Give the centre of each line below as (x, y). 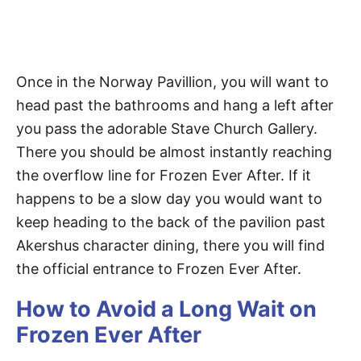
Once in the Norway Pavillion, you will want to (172, 82)
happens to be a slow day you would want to (169, 199)
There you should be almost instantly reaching (174, 152)
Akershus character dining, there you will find (170, 245)
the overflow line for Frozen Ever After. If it (164, 175)
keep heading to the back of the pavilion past (171, 222)
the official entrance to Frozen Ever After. (159, 269)
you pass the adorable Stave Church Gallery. (167, 129)
